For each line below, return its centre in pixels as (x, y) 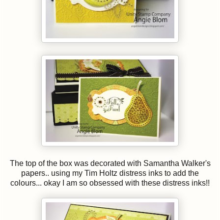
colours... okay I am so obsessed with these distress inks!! (110, 183)
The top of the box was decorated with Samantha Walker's (110, 164)
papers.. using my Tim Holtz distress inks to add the (110, 173)
